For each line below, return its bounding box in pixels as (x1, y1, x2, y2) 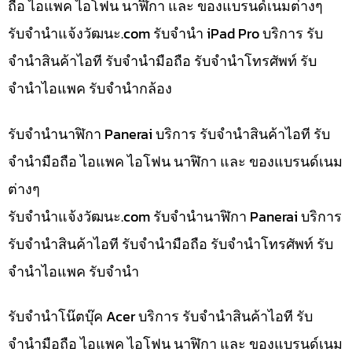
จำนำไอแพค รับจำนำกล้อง (8, 78, 172, 100)
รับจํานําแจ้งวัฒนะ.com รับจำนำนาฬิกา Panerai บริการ (8, 205, 342, 227)
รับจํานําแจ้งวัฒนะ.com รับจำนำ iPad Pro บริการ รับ (8, 23, 323, 45)
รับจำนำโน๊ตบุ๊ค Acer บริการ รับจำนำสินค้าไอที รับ (8, 306, 313, 328)
